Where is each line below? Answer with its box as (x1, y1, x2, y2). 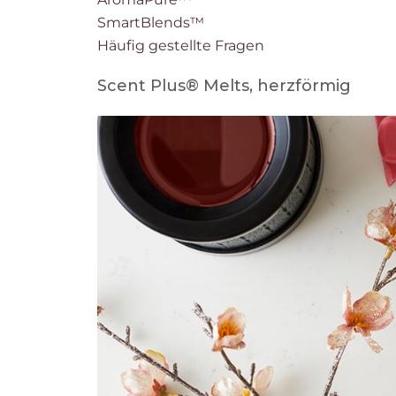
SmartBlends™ (96, 14, 204, 31)
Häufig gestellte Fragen (96, 37, 264, 54)
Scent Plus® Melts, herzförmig (96, 76, 355, 95)
